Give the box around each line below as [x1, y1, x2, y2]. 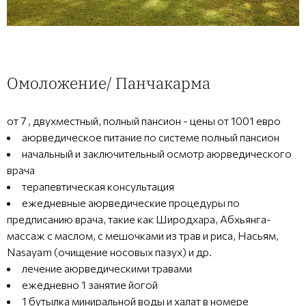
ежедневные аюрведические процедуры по [22, 195, 240, 209]
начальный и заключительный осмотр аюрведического [22, 146, 292, 160]
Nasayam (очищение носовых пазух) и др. [7, 245, 212, 258]
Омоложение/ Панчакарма [7, 72, 210, 93]
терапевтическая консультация [22, 179, 174, 193]
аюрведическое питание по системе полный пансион [22, 130, 279, 143]
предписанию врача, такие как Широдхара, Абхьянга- [7, 212, 271, 225]
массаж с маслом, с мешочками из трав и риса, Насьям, [7, 228, 279, 242]
